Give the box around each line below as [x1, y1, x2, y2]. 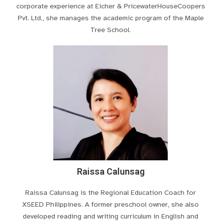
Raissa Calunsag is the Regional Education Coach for [25, 188, 196, 197]
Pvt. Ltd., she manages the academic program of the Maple [17, 13, 204, 23]
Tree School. [90, 25, 131, 35]
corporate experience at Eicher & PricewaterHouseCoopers [16, 1, 205, 11]
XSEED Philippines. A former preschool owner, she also [22, 200, 199, 209]
